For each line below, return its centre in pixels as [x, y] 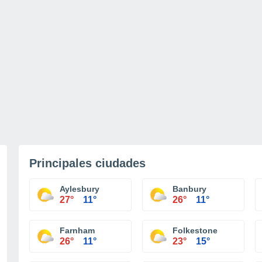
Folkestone [195, 230]
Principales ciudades [87, 163]
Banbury [189, 189]
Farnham [77, 230]
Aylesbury [80, 189]
